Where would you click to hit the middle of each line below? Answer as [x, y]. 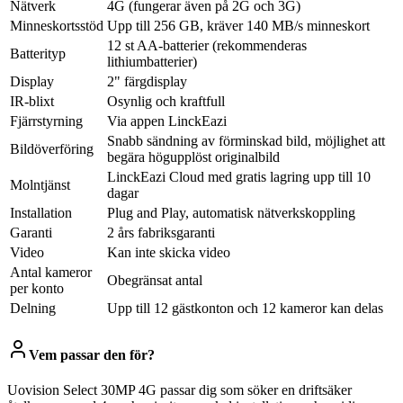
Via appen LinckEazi [167, 121]
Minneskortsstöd [57, 25]
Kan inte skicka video [169, 252]
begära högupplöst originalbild [193, 157]
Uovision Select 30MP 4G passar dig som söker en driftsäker [179, 390]
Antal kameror [51, 272]
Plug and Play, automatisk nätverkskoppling [231, 212]
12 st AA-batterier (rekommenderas [207, 45]
